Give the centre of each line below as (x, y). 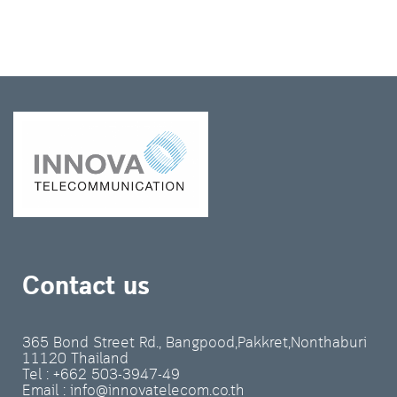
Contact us (86, 288)
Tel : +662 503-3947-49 (101, 376)
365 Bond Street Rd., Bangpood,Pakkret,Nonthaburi (195, 344)
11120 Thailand (75, 360)
